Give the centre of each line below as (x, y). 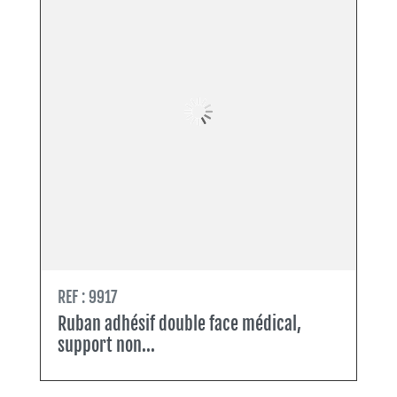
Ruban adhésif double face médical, (179, 324)
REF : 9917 (87, 297)
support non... (106, 346)
